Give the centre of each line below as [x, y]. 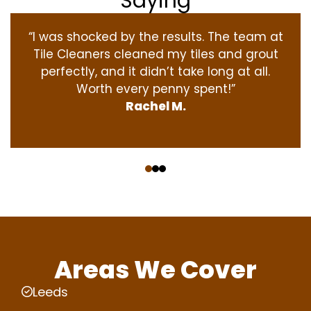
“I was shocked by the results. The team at [155, 36]
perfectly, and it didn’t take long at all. [155, 71]
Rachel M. [155, 106]
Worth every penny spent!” [155, 89]
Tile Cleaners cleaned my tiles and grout [155, 54]
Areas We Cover [155, 269]
